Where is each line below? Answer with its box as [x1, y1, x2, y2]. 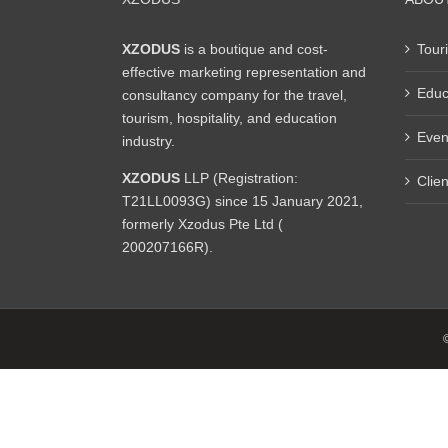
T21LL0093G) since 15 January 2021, [122, 193, 363, 209]
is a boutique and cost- [180, 41, 328, 57]
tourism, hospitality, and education [122, 110, 337, 126]
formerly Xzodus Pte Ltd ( [122, 216, 283, 232]
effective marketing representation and [122, 64, 366, 80]
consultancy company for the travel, [122, 87, 347, 103]
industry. [122, 133, 175, 149]
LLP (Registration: [180, 170, 298, 186]
